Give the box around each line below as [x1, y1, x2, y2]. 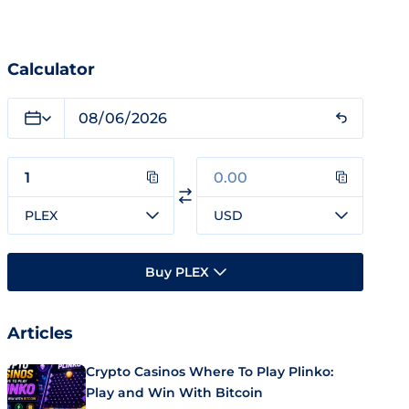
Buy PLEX [144, 263, 209, 280]
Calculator [7, 59, 95, 79]
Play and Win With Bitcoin [86, 384, 263, 401]
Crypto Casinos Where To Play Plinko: [86, 363, 333, 380]
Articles [7, 323, 73, 343]
